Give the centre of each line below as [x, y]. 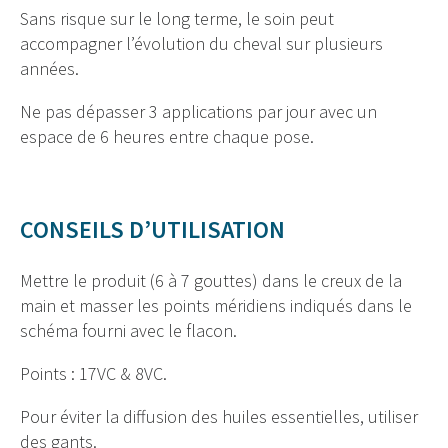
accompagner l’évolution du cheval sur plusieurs [201, 43]
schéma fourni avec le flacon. [128, 330]
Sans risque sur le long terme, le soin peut [177, 18]
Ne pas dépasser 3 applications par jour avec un [198, 111]
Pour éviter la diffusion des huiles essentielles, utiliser [219, 416]
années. [49, 68]
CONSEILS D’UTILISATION [152, 229]
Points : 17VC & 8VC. [93, 373]
